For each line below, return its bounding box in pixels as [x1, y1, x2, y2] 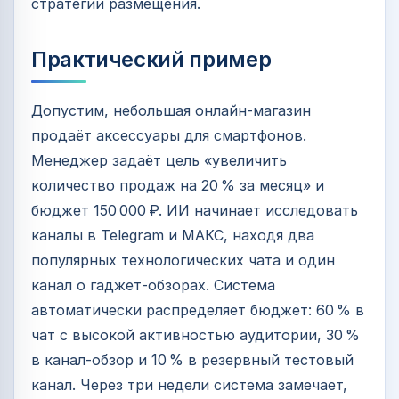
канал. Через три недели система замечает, [31, 376, 347, 395]
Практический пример [31, 46, 272, 73]
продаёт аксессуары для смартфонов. [31, 126, 306, 145]
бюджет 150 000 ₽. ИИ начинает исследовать [31, 201, 358, 220]
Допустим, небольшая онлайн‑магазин [31, 102, 311, 120]
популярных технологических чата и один [31, 251, 335, 270]
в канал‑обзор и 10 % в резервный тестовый [31, 351, 354, 370]
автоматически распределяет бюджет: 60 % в [31, 301, 364, 320]
